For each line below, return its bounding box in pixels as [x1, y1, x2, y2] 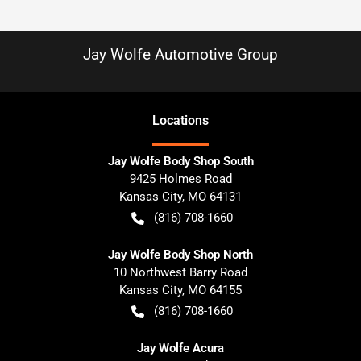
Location [152, 113, 202, 128]
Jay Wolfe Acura [137, 341, 224, 355]
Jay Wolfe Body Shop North [108, 247, 253, 262]
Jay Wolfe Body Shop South [107, 154, 254, 168]
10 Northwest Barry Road [114, 265, 247, 280]
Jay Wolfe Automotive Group [83, 45, 278, 64]
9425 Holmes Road [129, 172, 232, 186]
